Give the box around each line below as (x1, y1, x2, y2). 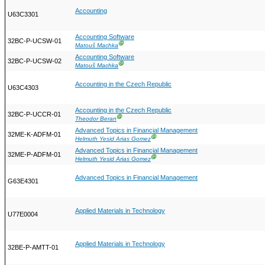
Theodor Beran (75, 115, 117, 122)
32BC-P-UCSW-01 (8, 37, 62, 45)
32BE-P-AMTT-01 (8, 244, 59, 251)
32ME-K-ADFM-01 (8, 131, 61, 138)
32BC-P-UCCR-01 (8, 111, 61, 118)
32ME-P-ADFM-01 (8, 151, 61, 159)
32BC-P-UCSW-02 (8, 57, 62, 65)
